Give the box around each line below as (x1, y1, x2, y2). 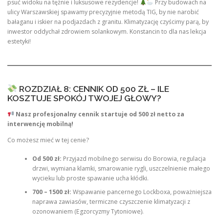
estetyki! (7, 37, 31, 46)
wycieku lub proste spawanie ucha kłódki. (32, 174, 149, 183)
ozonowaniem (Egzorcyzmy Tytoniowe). (32, 207, 144, 216)
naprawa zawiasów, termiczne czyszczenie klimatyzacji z (32, 197, 190, 206)
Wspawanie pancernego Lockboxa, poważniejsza (71, 188, 212, 197)
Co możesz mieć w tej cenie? (7, 135, 89, 144)
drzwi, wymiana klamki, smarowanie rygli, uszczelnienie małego (32, 164, 210, 173)
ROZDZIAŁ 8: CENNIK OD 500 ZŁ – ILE (17, 84, 169, 94)
